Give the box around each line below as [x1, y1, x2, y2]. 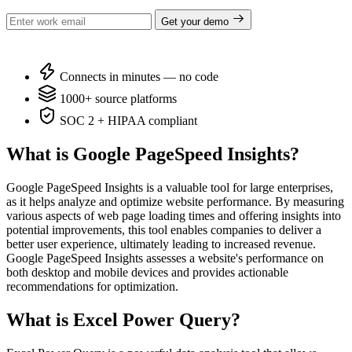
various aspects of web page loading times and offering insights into [6, 208, 341, 222]
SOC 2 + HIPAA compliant [57, 113, 197, 127]
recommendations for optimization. [6, 279, 178, 293]
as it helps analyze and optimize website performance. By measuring [6, 194, 344, 208]
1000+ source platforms [57, 91, 177, 105]
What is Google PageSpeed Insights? [6, 143, 299, 164]
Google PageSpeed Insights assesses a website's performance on [6, 251, 324, 265]
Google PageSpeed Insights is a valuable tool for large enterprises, [6, 180, 333, 194]
